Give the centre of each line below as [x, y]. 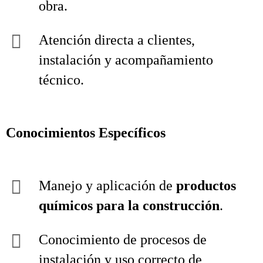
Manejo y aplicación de [107, 186]
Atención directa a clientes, [117, 40]
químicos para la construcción [129, 205]
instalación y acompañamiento [126, 60]
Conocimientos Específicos [86, 133]
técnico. [61, 80]
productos [206, 186]
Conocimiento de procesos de [123, 240]
